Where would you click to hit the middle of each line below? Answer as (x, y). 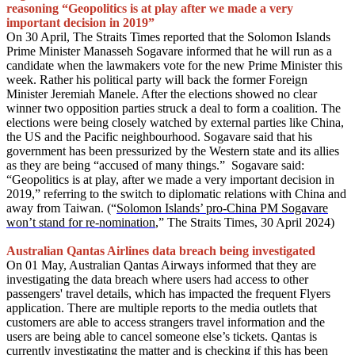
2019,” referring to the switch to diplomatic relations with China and (176, 194)
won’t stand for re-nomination (81, 222)
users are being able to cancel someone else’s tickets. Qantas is (162, 336)
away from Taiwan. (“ (61, 208)
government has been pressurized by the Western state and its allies (173, 151)
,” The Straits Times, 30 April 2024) (245, 222)
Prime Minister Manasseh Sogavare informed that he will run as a (169, 51)
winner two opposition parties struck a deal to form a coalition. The (174, 108)
